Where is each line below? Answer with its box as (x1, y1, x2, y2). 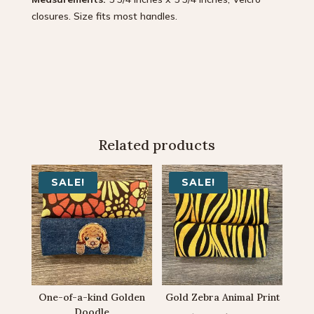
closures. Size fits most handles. (31, 9, 177, 22)
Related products (98, 135, 216, 153)
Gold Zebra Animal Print (165, 290, 280, 303)
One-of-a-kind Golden (38, 290, 145, 303)
